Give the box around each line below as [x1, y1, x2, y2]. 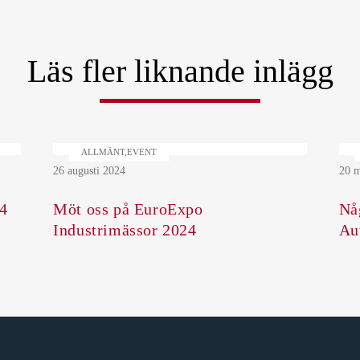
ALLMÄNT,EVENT [81, 146, 157, 157]
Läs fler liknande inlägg [27, 52, 333, 89]
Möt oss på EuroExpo [53, 199, 203, 218]
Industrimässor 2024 [53, 220, 197, 239]
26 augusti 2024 [53, 164, 126, 177]
